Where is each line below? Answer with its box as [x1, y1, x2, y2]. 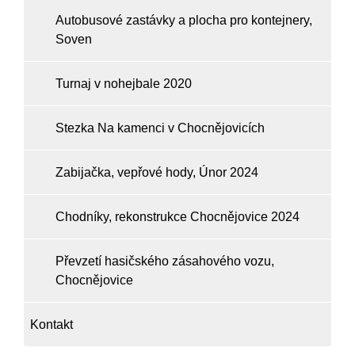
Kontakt [30, 318, 73, 331]
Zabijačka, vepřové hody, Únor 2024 [55, 166, 258, 179]
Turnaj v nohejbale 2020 [55, 77, 192, 90]
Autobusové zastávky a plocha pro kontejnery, [55, 13, 312, 27]
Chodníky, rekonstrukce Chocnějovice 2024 [55, 210, 300, 223]
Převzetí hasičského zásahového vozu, [55, 254, 274, 268]
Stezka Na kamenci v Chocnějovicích [55, 121, 265, 135]
